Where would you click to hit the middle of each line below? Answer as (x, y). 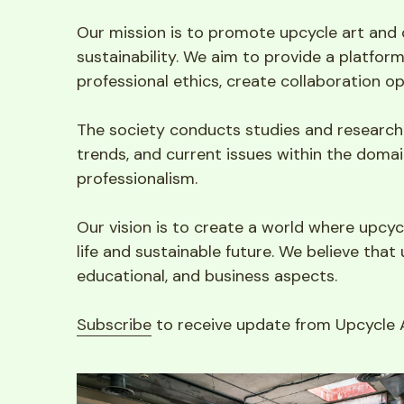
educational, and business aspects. (207, 276)
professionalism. (137, 179)
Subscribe (114, 325)
